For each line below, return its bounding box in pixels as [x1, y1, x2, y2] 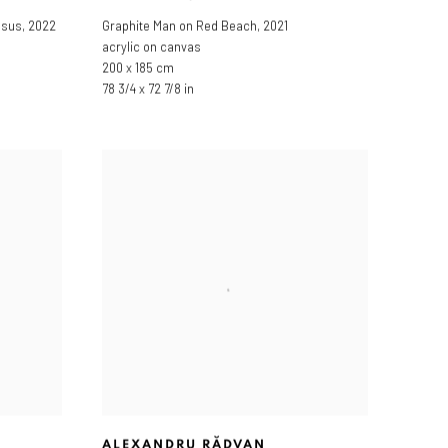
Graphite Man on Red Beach [102, 18, 257, 35]
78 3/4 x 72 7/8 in [102, 81, 194, 98]
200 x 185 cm [102, 60, 174, 77]
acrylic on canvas [102, 39, 201, 56]
